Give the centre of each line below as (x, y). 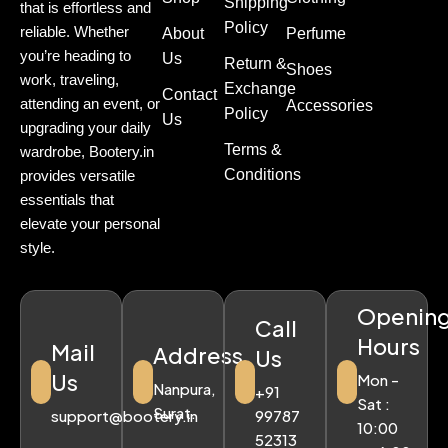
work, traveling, (69, 79)
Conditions (262, 175)
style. (37, 247)
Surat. (174, 412)
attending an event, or (90, 103)
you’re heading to (75, 55)
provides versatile (77, 175)
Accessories (330, 106)
